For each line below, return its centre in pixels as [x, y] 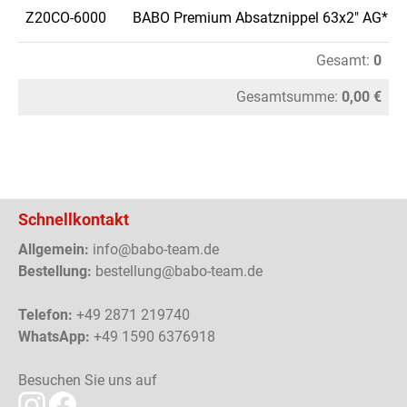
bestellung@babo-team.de [177, 271]
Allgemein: [54, 249]
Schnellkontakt [74, 219]
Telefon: [45, 315]
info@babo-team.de [154, 249]
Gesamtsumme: [289, 97]
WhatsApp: [54, 337]
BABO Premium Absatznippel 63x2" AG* [260, 18]
